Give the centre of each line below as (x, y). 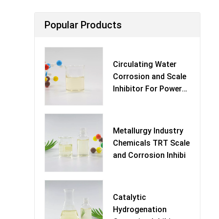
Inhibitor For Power (147, 88)
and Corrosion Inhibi (149, 155)
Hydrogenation (140, 209)
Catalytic (130, 197)
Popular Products (83, 25)
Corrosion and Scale (150, 76)
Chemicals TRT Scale (151, 143)
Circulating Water (145, 64)
